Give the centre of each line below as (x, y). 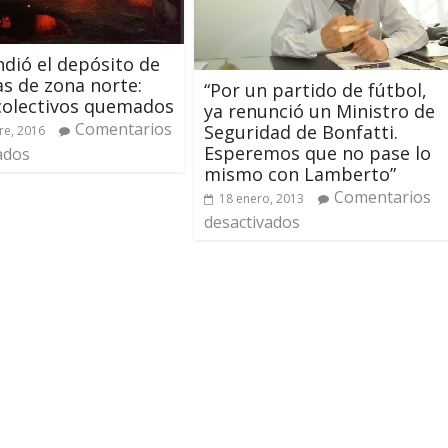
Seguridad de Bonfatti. (301, 132)
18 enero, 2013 (261, 199)
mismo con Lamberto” (300, 174)
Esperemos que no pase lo (317, 153)
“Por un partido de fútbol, (315, 90)
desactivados (252, 222)
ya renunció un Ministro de (319, 111)
